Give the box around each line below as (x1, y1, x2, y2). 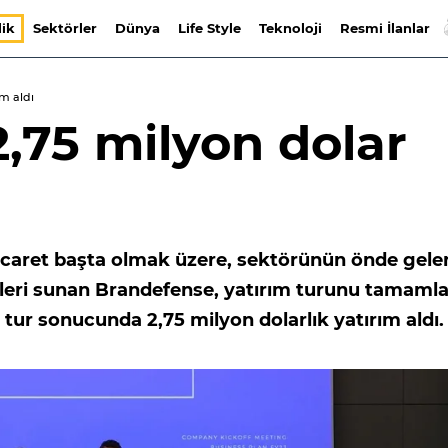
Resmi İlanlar (339, 20, 430, 36)
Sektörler (32, 20, 97, 36)
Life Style (177, 20, 241, 36)
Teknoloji (258, 20, 322, 36)
